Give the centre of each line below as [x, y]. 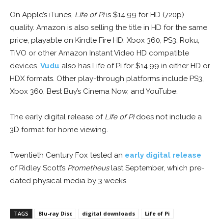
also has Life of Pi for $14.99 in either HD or [135, 66]
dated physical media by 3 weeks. [69, 181]
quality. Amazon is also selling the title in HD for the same [109, 28]
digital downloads [109, 214]
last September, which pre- [157, 168]
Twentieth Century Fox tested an [67, 155]
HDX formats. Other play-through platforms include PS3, [107, 79]
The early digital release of [57, 117]
